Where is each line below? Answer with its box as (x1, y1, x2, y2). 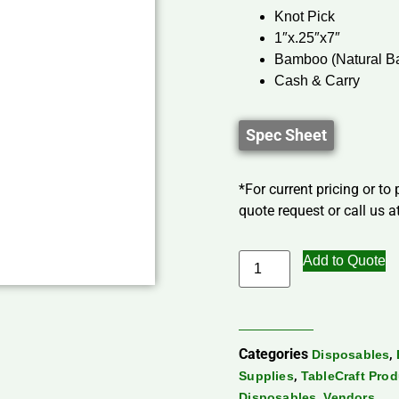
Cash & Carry (274, 73, 361, 89)
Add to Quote (303, 253, 387, 269)
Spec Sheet (246, 126, 328, 145)
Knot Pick (274, 9, 336, 25)
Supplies (239, 369, 294, 384)
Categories (239, 346, 309, 363)
